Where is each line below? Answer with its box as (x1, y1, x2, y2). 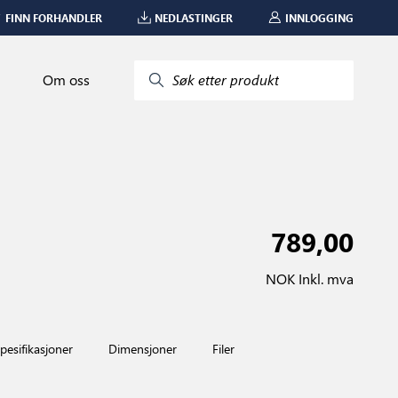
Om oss (43, 70, 90, 89)
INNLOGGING (285, 10, 354, 25)
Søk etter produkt (172, 70, 279, 89)
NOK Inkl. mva (266, 269, 354, 288)
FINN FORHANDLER (5, 10, 102, 25)
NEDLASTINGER (155, 10, 233, 25)
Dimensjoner (108, 340, 177, 357)
